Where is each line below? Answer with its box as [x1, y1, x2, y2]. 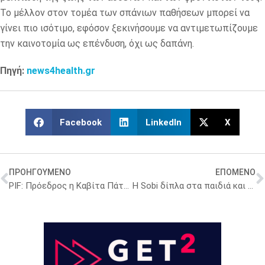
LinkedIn [145, 117, 182, 128]
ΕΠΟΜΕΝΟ [215, 167, 256, 177]
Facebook [60, 117, 102, 128]
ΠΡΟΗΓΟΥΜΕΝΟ [9, 167, 71, 177]
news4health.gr [27, 65, 95, 77]
